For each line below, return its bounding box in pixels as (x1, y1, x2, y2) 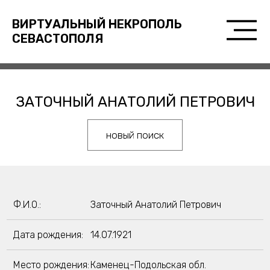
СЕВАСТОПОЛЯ (11, 31, 103, 46)
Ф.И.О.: (13, 199, 41, 210)
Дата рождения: (13, 229, 83, 240)
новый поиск (106, 129, 164, 141)
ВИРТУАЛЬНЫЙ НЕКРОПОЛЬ (11, 17, 182, 31)
